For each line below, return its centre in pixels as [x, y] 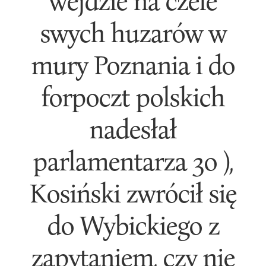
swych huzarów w [133, 32]
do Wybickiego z [133, 224]
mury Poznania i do [133, 64]
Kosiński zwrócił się [133, 192]
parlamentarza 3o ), [133, 160]
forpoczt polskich [133, 96]
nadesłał [133, 128]
